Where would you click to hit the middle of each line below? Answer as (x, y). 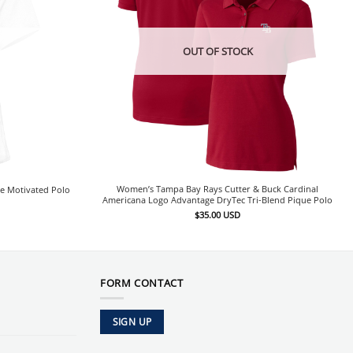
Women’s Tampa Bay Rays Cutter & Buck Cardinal (218, 189)
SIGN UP (132, 321)
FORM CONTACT (142, 282)
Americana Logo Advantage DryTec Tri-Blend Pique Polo (218, 200)
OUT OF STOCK (217, 51)
